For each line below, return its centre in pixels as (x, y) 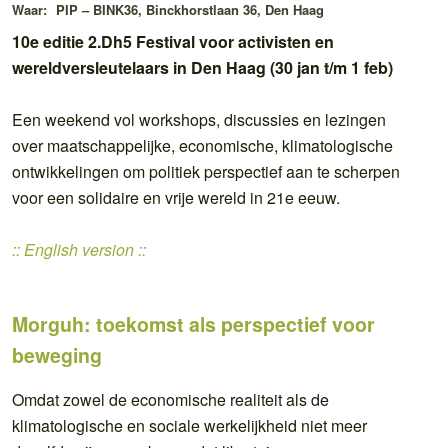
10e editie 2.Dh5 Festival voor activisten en (173, 41)
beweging (57, 354)
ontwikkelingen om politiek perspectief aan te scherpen (206, 171)
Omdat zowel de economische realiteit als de (170, 399)
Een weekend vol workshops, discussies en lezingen (199, 119)
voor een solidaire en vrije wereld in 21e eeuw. (176, 197)
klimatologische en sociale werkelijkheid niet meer (189, 425)
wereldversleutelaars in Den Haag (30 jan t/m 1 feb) (202, 67)
